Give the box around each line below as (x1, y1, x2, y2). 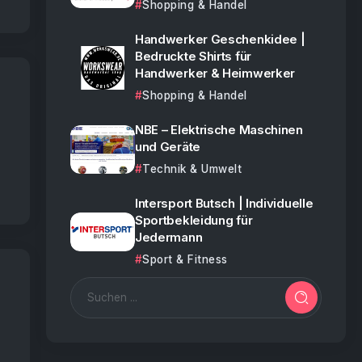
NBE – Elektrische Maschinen (134, 121, 303, 137)
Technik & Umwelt (142, 162, 242, 175)
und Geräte (134, 138, 200, 154)
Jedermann (134, 229, 203, 245)
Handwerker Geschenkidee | (134, 31, 305, 47)
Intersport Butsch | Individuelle (134, 195, 314, 211)
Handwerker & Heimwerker (134, 65, 296, 81)
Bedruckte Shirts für (134, 48, 251, 64)
